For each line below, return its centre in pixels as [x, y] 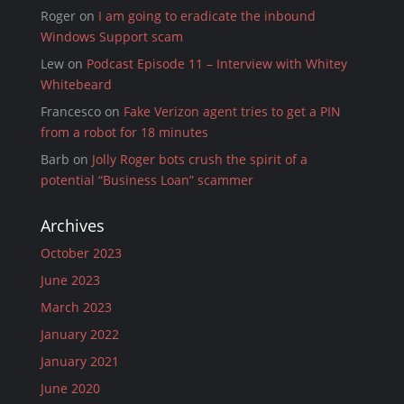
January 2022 [79, 334]
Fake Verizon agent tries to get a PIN [232, 111]
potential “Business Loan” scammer [147, 180]
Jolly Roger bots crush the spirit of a [199, 159]
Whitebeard [76, 84]
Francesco [70, 111]
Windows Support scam [111, 37]
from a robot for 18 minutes [124, 132]
